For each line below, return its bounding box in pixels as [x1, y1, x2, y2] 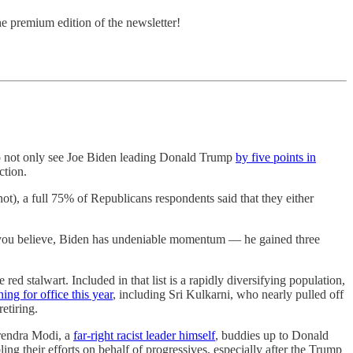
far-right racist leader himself [73, 329, 215, 343]
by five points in [236, 150, 316, 165]
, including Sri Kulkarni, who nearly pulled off [113, 288, 344, 302]
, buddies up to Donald [215, 329, 329, 343]
